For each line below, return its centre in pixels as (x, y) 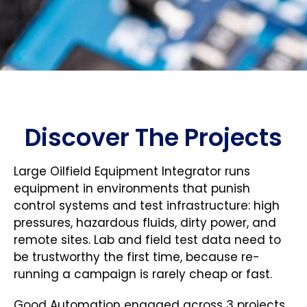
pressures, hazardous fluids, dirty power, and (145, 222)
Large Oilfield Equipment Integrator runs (132, 171)
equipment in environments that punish (132, 188)
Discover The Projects (153, 137)
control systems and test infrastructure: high (147, 205)
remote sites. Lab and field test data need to (147, 240)
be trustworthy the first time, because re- (137, 257)
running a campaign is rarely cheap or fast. (143, 274)
